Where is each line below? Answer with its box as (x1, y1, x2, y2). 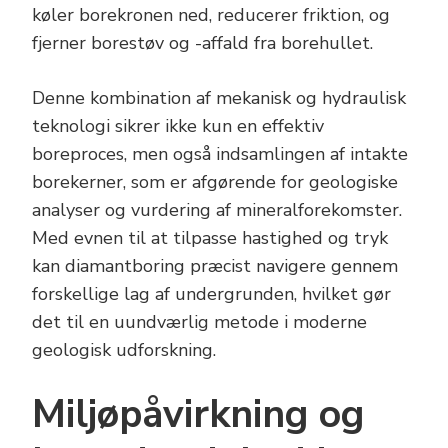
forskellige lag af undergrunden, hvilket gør (32, 281, 391, 306)
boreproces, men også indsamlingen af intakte (32, 141, 408, 166)
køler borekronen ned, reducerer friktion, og (32, 2, 390, 27)
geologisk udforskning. (32, 337, 216, 362)
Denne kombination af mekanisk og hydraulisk (32, 85, 406, 110)
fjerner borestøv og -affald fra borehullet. (32, 30, 373, 55)
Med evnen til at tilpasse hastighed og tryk (32, 225, 388, 250)
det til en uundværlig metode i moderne (32, 309, 367, 334)
